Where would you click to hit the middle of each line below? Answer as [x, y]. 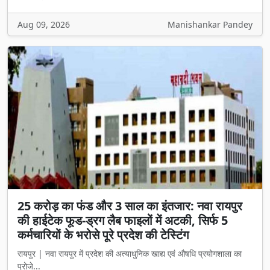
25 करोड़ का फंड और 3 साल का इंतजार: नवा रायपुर [130, 206]
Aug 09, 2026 [44, 24]
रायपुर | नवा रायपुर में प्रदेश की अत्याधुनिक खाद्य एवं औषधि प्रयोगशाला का [130, 253]
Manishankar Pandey [210, 24]
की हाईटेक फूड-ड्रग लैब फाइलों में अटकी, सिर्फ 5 [123, 220]
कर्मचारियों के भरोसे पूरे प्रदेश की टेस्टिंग [103, 234]
